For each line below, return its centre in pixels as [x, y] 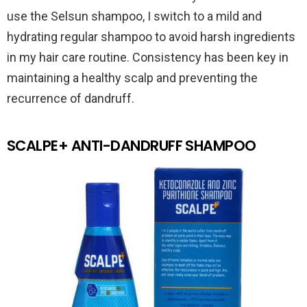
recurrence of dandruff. [71, 98]
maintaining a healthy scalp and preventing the [132, 77]
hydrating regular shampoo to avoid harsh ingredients [151, 36]
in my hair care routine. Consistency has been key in [148, 57]
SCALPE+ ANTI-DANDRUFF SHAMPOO [132, 145]
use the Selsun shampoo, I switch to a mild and [134, 16]
